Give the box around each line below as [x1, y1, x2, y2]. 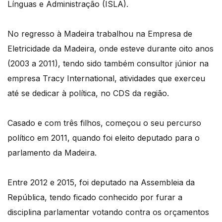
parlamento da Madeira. [7, 148, 97, 158]
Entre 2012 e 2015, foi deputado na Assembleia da [7, 177, 195, 188]
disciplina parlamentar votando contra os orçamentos [7, 207, 209, 218]
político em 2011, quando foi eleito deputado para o [7, 133, 200, 143]
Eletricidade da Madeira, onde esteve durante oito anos [7, 44, 214, 54]
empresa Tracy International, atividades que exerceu [7, 73, 205, 84]
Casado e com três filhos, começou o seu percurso [7, 118, 201, 128]
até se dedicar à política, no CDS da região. [7, 88, 169, 99]
